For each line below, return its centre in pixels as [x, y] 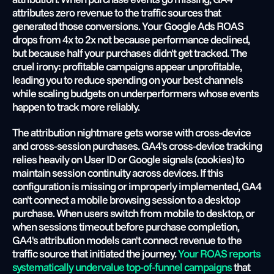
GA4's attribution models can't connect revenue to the [127, 240]
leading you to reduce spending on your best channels [128, 80]
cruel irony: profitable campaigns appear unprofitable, [127, 66]
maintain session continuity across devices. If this [118, 173]
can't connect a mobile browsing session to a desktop [126, 200]
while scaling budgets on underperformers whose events [135, 93]
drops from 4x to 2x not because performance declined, [131, 39]
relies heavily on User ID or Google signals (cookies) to [128, 159]
